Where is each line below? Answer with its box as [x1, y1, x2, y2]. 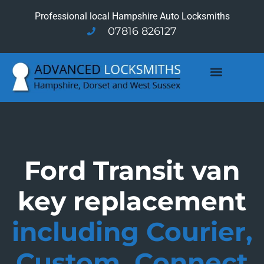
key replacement [18, 184, 246, 217]
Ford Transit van [24, 154, 240, 186]
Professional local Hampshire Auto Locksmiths [34, 11, 230, 22]
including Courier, [11, 215, 253, 247]
